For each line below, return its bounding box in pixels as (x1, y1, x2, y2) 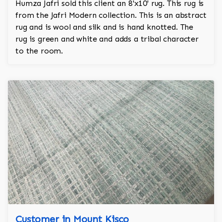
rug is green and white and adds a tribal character (15, 34, 199, 44)
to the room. (15, 46, 63, 56)
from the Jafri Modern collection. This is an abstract (15, 10, 207, 20)
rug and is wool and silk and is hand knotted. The (15, 22, 194, 32)
